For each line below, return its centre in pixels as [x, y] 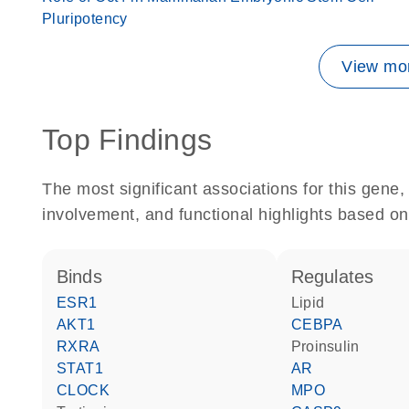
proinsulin [330, 346]
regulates [339, 277]
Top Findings [127, 140]
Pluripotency [85, 19]
